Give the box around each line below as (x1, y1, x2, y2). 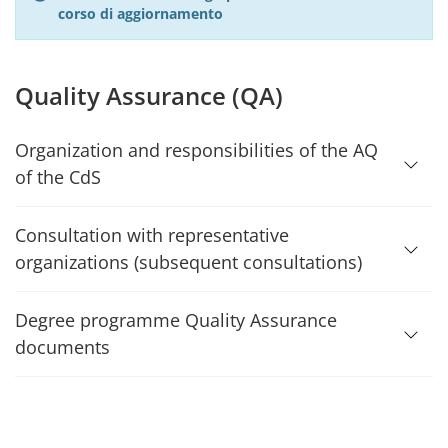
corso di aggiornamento (58, 4, 223, 23)
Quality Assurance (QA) (15, 79, 283, 112)
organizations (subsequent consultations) (15, 250, 362, 274)
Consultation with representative (15, 223, 289, 247)
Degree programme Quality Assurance (15, 308, 337, 332)
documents (15, 335, 110, 359)
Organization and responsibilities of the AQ (15, 138, 378, 162)
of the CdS (15, 165, 101, 189)
